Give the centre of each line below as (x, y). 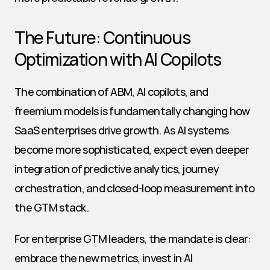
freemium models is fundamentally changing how (132, 111)
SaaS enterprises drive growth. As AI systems (122, 130)
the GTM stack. (52, 207)
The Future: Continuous (102, 37)
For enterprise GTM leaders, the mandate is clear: (133, 239)
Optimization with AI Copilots (118, 59)
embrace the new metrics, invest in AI (104, 258)
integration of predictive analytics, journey (117, 169)
